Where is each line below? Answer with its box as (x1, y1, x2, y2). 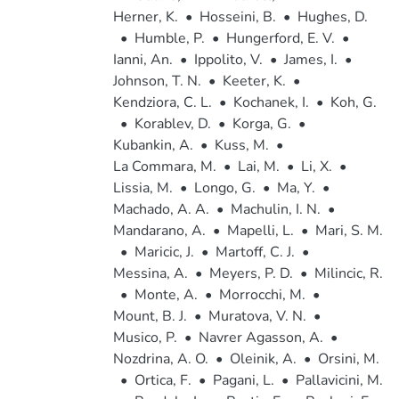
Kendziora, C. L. (112, 93, 212, 112)
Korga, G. (232, 114, 291, 134)
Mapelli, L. (226, 221, 294, 240)
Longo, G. (193, 178, 256, 198)
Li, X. (300, 157, 332, 176)
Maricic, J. (134, 242, 194, 262)
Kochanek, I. (232, 93, 309, 112)
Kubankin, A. (112, 135, 193, 155)
